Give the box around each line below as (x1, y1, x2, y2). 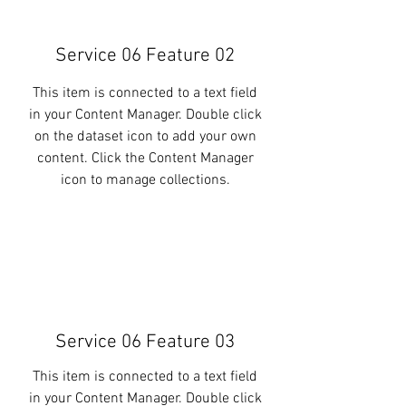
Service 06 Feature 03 (55, 331, 235, 353)
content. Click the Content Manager (36, 150, 254, 168)
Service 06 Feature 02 (55, 44, 235, 67)
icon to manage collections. (60, 171, 230, 189)
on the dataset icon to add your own (34, 128, 256, 146)
